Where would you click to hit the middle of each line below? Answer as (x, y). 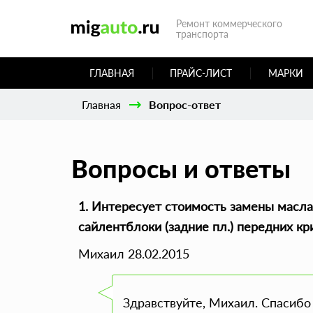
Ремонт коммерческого (229, 23)
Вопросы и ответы (181, 168)
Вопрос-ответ (185, 104)
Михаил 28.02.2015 (134, 254)
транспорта (202, 34)
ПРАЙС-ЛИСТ (201, 73)
